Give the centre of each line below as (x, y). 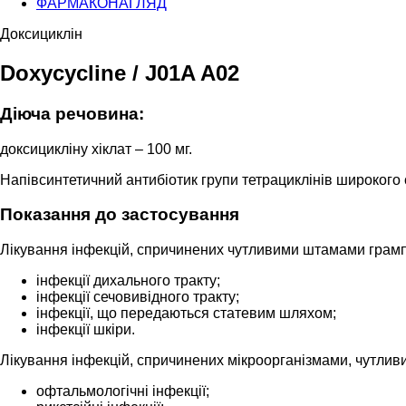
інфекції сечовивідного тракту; (138, 296)
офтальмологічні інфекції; (123, 391)
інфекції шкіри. (86, 329)
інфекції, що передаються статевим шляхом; (186, 313)
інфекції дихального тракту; (128, 280)
